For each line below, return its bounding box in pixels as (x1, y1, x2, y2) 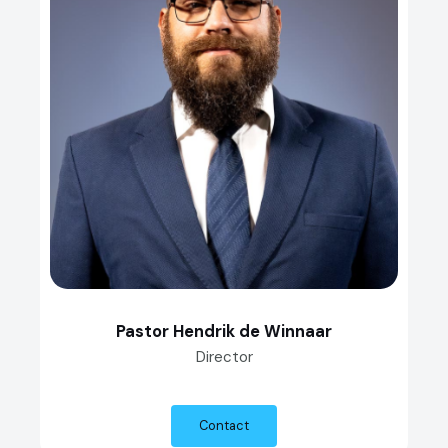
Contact (199, 417, 249, 435)
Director (195, 347, 253, 368)
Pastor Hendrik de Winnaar (116, 321, 332, 343)
